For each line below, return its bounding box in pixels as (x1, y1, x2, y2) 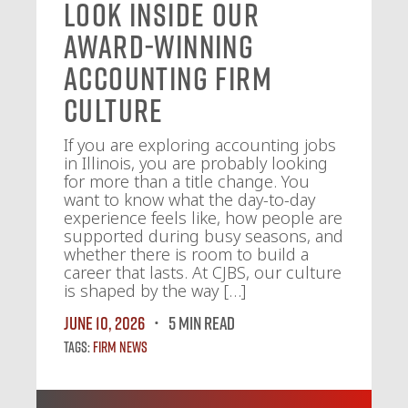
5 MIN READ (168, 311, 235, 334)
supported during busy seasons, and (64, 225, 343, 248)
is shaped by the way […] (64, 280, 246, 302)
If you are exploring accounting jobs (64, 134, 336, 157)
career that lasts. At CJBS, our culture (64, 261, 342, 284)
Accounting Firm (64, 59, 272, 98)
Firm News (93, 338, 148, 357)
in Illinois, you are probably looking (64, 152, 328, 175)
